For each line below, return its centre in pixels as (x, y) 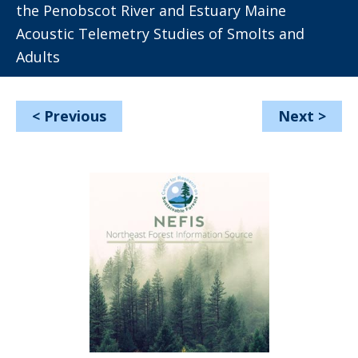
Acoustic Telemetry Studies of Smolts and (160, 34)
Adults (38, 57)
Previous (75, 116)
